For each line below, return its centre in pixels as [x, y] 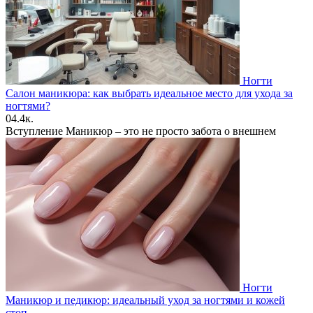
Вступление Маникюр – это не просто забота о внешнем [141, 131]
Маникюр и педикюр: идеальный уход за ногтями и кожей [145, 300]
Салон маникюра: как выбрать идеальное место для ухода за [149, 93]
